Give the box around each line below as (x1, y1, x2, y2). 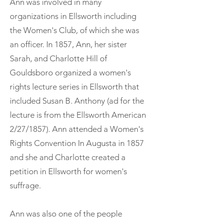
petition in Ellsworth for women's (10, 166, 127, 176)
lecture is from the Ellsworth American (10, 109, 146, 120)
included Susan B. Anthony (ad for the (10, 95, 144, 106)
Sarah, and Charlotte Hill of (10, 53, 107, 63)
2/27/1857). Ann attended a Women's (10, 124, 144, 134)
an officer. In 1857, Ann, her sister (10, 39, 127, 49)
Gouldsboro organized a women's (10, 67, 131, 77)
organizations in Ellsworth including (10, 11, 136, 21)
